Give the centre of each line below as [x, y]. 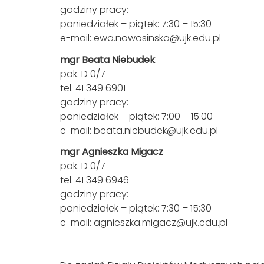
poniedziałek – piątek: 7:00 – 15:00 [136, 116]
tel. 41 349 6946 [95, 180]
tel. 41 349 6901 [93, 88]
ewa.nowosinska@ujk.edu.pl [157, 38]
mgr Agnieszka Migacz [112, 152]
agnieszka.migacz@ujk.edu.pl [161, 222]
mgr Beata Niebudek [108, 60]
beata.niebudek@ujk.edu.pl [156, 130]
